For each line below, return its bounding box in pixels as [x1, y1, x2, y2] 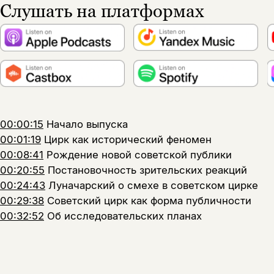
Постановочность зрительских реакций [48, 163, 247, 176]
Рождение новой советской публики [46, 148, 232, 161]
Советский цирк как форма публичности [47, 194, 251, 207]
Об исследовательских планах [47, 209, 202, 222]
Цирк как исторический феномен [44, 133, 212, 146]
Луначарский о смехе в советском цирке [48, 179, 258, 191]
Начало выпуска [46, 117, 128, 130]
